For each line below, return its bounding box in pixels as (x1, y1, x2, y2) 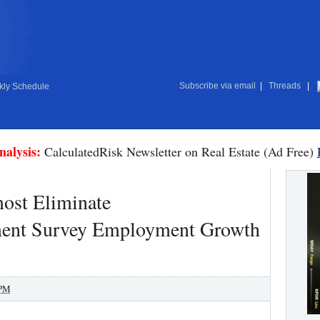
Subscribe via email (179, 81, 256, 91)
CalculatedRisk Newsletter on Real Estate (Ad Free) (40, 143, 317, 160)
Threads (266, 81, 303, 91)
